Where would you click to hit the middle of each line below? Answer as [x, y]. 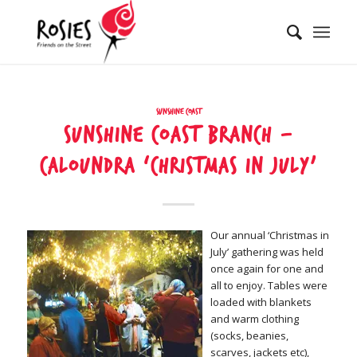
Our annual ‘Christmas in [269, 235]
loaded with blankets [261, 302]
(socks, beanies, [249, 336]
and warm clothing [254, 319]
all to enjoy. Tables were [269, 286]
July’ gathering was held [267, 252]
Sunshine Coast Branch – [178, 135]
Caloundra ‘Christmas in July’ [178, 167]
